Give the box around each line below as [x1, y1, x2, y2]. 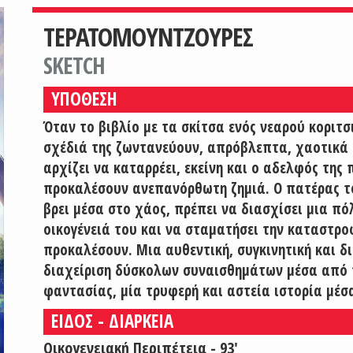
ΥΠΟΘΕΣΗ [50, 86, 117, 112]
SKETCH [43, 50, 105, 81]
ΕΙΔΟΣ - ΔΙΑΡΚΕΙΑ [50, 308, 173, 334]
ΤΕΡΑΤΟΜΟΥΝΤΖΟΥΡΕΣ [43, 19, 253, 55]
